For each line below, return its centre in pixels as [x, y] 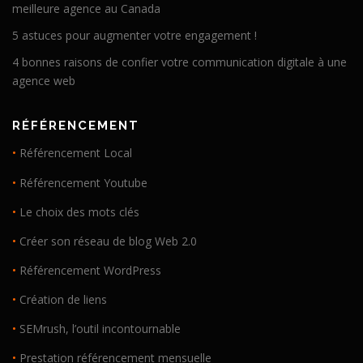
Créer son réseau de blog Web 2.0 [108, 241]
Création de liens [63, 300]
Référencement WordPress [90, 270]
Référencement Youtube [83, 182]
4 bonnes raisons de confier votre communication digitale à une [179, 62]
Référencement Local [76, 153]
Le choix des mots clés [79, 211]
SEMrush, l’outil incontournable [100, 329]
